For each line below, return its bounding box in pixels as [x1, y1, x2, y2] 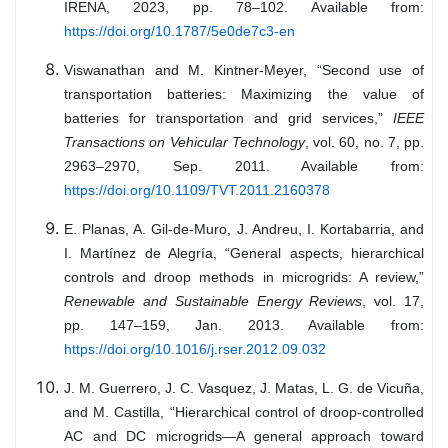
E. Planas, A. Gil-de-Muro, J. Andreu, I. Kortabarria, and [64, 221, 424, 238]
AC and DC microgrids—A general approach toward [64, 428, 424, 445]
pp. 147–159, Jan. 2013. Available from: [64, 317, 424, 334]
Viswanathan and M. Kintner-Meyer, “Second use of [64, 62, 424, 79]
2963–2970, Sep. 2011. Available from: [64, 158, 424, 175]
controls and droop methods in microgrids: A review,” [64, 269, 424, 286]
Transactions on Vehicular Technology [64, 134, 305, 151]
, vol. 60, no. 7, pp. [304, 134, 424, 151]
